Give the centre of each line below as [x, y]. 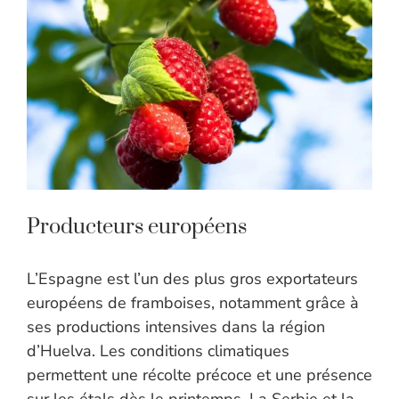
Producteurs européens [137, 228]
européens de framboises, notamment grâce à [193, 303]
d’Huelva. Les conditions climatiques [158, 351]
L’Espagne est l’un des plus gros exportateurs [192, 279]
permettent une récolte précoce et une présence [199, 375]
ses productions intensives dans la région [176, 327]
